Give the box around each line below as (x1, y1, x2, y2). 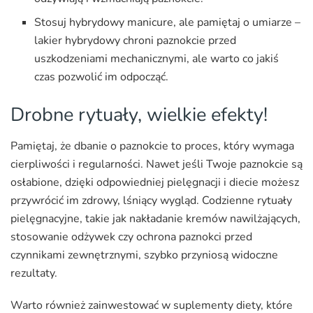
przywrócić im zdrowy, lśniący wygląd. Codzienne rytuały (10, 192, 292, 208)
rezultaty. (10, 265, 57, 281)
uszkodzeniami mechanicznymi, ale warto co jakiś (34, 51, 279, 67)
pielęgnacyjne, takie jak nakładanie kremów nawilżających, (10, 210, 300, 226)
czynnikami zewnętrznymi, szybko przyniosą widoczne (10, 247, 278, 263)
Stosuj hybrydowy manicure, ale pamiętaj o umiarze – (34, 15, 301, 31)
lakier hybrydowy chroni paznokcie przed (34, 33, 237, 49)
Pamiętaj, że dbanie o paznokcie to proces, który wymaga (10, 138, 294, 154)
